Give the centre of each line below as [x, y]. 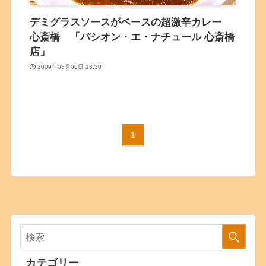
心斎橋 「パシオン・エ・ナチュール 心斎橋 [132, 37]
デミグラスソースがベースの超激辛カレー [131, 23]
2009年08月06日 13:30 [69, 66]
